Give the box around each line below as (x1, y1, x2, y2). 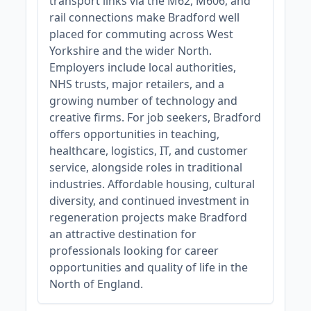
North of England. (49, 276, 144, 292)
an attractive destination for (49, 226, 197, 242)
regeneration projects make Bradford (49, 210, 248, 225)
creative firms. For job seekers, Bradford (49, 110, 262, 125)
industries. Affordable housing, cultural (49, 176, 255, 192)
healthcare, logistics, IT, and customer (49, 143, 249, 158)
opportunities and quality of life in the (49, 260, 249, 275)
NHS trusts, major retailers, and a (49, 76, 225, 92)
